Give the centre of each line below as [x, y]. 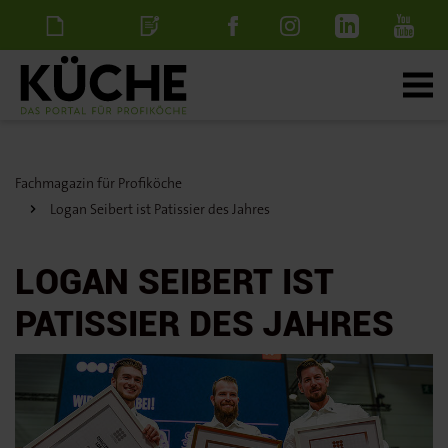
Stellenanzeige [158, 74]
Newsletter [57, 74]
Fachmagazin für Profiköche [98, 183]
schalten [152, 124]
